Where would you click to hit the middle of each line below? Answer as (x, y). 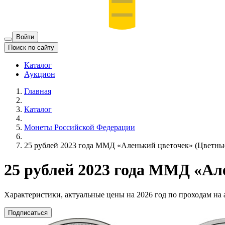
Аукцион (40, 74)
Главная (38, 91)
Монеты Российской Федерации (80, 127)
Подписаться (28, 212)
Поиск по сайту (31, 47)
